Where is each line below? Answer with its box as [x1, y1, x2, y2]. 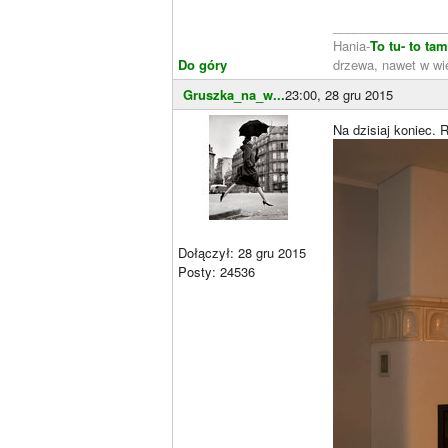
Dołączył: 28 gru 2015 [178, 242, 306, 262]
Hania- [333, 35, 370, 55]
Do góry [178, 54, 227, 74]
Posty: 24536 [178, 261, 255, 281]
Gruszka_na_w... [183, 84, 285, 104]
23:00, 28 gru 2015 [285, 84, 393, 104]
